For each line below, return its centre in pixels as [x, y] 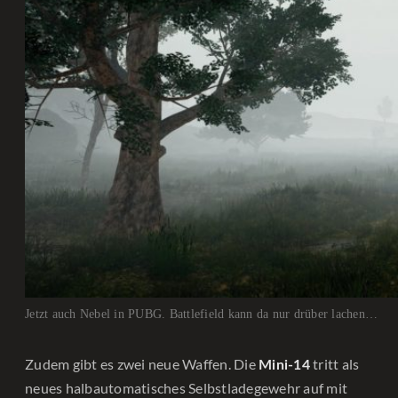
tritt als [334, 364]
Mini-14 [284, 366]
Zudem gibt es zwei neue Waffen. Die [142, 364]
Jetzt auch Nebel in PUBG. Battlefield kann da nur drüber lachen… [201, 314]
